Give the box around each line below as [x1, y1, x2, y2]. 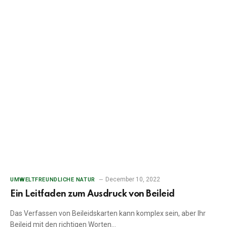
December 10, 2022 [105, 176, 160, 183]
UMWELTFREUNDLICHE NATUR [10, 176, 95, 183]
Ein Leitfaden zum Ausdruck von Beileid [10, 190, 175, 199]
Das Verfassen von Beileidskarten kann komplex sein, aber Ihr [10, 209, 206, 218]
